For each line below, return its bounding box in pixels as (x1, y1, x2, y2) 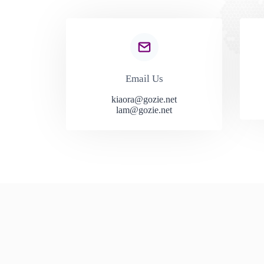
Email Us (125, 73, 163, 84)
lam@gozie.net (116, 105, 172, 115)
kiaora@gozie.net (111, 94, 177, 104)
